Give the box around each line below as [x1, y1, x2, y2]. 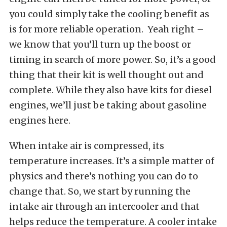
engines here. [9, 115, 70, 126]
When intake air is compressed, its [9, 140, 164, 152]
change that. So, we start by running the [9, 185, 191, 197]
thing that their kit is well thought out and [9, 69, 204, 81]
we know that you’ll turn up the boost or [9, 39, 191, 50]
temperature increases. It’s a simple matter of [9, 155, 214, 167]
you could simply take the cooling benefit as [9, 8, 209, 20]
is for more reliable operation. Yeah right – [9, 23, 204, 35]
